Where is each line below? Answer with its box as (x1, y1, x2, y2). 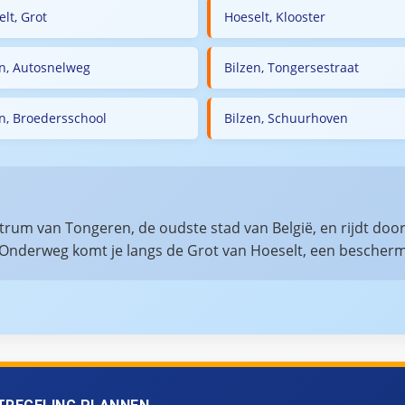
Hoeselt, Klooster (224, 8, 325, 25)
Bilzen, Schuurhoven (224, 109, 348, 127)
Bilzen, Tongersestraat (224, 59, 359, 76)
